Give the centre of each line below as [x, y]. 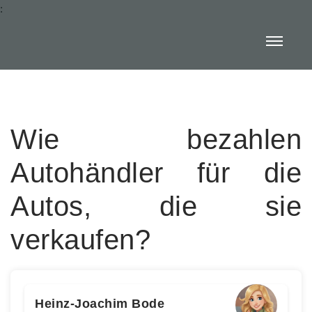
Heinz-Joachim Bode [100, 304]
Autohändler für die [156, 173]
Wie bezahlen [156, 139]
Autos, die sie [156, 206]
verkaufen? [80, 240]
